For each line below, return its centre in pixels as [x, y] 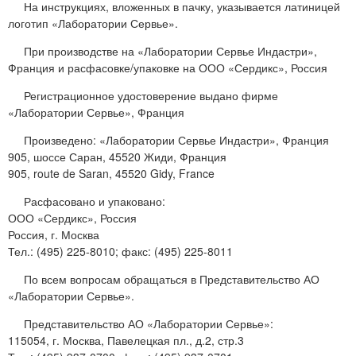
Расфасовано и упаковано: [95, 201]
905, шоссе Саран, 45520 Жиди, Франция [117, 157]
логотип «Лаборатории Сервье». [93, 23]
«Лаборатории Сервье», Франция [96, 112]
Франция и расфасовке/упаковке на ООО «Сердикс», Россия [168, 68]
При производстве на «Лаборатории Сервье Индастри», [170, 51]
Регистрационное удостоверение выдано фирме [151, 96]
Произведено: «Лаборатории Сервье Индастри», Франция [176, 140]
